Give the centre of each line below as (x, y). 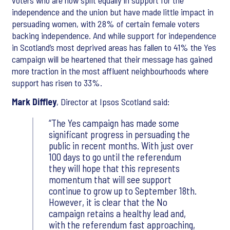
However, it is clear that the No (108, 202)
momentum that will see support (110, 180)
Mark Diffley (34, 102)
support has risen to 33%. (57, 83)
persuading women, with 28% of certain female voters (106, 24)
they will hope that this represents (114, 168)
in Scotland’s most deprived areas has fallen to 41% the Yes (114, 47)
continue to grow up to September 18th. (123, 191)
